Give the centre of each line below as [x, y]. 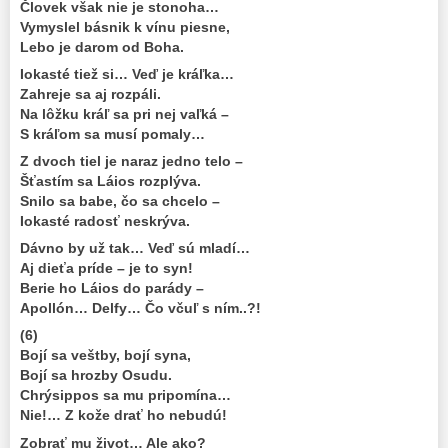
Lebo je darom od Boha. [102, 46]
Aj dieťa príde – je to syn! [106, 268]
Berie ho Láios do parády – [112, 288]
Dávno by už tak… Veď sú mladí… [135, 248]
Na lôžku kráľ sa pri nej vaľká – [124, 114]
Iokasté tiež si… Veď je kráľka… [127, 74]
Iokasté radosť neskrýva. [105, 221]
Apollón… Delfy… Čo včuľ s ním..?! [140, 308]
